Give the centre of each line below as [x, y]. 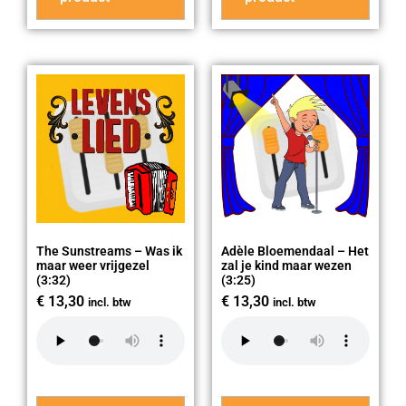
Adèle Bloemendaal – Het [295, 251]
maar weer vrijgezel [93, 265]
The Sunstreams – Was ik [109, 251]
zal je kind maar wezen [286, 265]
